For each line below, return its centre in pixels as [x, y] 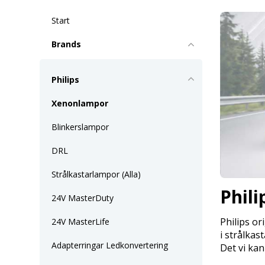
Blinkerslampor [80, 127]
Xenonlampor [80, 103]
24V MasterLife [80, 222]
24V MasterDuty [83, 198]
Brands [66, 44]
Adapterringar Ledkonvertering [110, 245]
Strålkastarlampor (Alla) [96, 174]
